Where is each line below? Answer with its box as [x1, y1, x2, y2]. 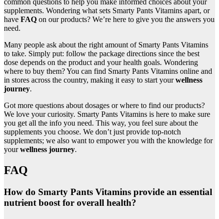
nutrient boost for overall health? [4, 197, 136, 208]
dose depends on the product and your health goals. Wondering [4, 58, 198, 67]
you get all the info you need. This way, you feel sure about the [4, 119, 198, 128]
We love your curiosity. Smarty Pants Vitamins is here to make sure [4, 110, 210, 119]
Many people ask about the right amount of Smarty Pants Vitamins [4, 41, 208, 49]
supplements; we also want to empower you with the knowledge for [4, 136, 213, 145]
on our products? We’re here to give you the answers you [37, 15, 215, 24]
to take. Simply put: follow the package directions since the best [4, 49, 199, 58]
